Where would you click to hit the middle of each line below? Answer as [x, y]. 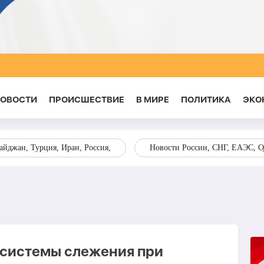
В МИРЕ [152, 100]
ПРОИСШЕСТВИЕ [86, 100]
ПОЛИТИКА [206, 100]
